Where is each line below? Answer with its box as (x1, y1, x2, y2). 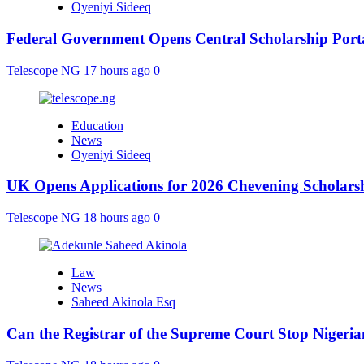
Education (71, 118, 123, 132)
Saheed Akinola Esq (71, 295, 175, 310)
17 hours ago (84, 63, 154, 77)
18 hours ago (84, 210, 154, 225)
